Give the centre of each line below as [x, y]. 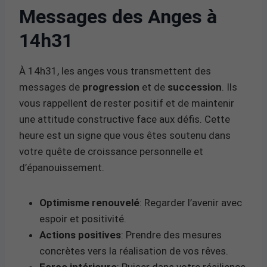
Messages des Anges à [118, 16]
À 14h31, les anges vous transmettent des [115, 71]
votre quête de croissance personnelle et [111, 151]
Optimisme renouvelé [89, 202]
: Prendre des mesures [171, 235]
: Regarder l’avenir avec [191, 202]
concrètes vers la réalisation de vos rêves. [134, 251]
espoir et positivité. [83, 218]
